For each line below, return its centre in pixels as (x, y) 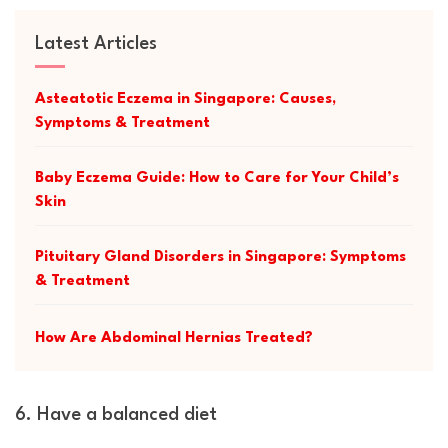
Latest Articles (96, 44)
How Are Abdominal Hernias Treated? (174, 339)
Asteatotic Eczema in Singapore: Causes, (185, 100)
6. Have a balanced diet (116, 415)
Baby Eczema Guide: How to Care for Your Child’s (217, 179)
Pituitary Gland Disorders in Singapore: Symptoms (220, 258)
